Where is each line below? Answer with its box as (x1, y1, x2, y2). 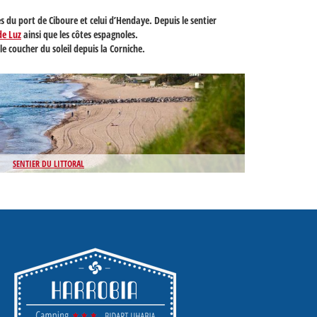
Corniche (110, 42, 142, 55)
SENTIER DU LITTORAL (13, 158, 84, 170)
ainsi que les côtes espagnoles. (21, 28, 138, 41)
